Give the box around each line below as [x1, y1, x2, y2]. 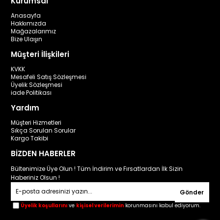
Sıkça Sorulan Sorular [11, 126, 76, 135]
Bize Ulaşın [11, 35, 43, 43]
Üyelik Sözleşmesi [11, 81, 63, 89]
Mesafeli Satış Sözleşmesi [11, 73, 87, 81]
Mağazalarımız [11, 27, 56, 35]
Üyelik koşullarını [21, 201, 68, 209]
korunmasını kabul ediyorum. [124, 201, 201, 209]
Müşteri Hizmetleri [11, 118, 62, 127]
